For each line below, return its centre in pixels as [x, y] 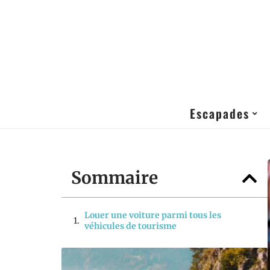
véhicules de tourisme [130, 226]
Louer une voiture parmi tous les [153, 215]
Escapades [220, 113]
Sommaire [115, 178]
